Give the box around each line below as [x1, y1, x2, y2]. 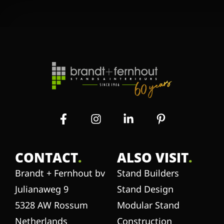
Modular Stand [117, 198, 179, 211]
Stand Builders [117, 166, 179, 179]
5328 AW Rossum [15, 198, 88, 211]
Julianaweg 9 [15, 182, 68, 195]
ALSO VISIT [117, 148, 188, 166]
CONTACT [15, 148, 78, 166]
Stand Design [117, 182, 173, 195]
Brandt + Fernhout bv [15, 166, 105, 179]
